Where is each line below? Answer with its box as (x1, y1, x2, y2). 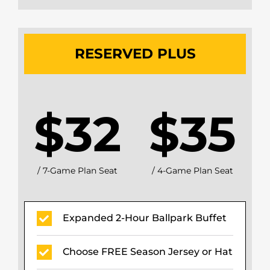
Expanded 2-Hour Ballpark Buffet (62, 212, 227, 224)
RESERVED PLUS (74, 45, 196, 63)
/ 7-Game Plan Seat (37, 165, 118, 177)
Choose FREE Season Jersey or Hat (62, 245, 233, 257)
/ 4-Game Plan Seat (152, 165, 234, 177)
